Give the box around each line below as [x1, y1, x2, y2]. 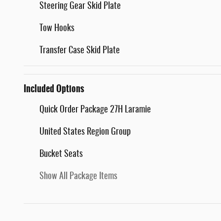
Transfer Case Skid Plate [39, 46, 120, 56]
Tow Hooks [39, 24, 74, 34]
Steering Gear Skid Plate [39, 2, 121, 11]
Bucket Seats [39, 150, 83, 159]
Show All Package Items [39, 172, 117, 182]
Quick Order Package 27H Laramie [39, 106, 151, 115]
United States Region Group [39, 128, 131, 137]
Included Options [24, 82, 84, 96]
